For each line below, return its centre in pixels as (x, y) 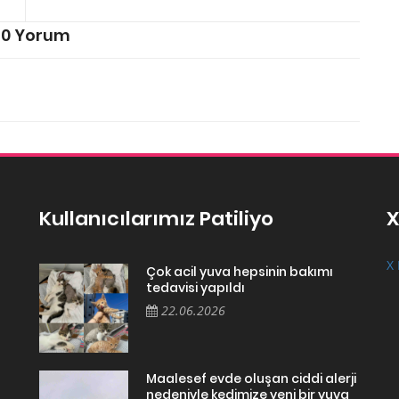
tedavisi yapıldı (195, 287)
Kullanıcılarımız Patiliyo (156, 218)
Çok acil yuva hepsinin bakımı (240, 271)
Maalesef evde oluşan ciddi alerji (251, 378)
